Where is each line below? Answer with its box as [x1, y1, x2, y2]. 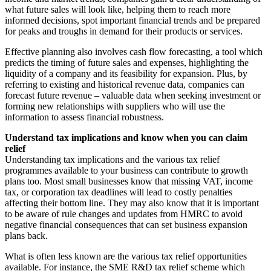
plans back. [5, 230, 48, 241]
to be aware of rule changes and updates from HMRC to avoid [5, 208, 243, 219]
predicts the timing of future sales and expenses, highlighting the [5, 57, 249, 68]
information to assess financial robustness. [5, 111, 164, 122]
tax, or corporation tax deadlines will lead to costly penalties [5, 186, 232, 197]
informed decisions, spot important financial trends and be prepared [5, 15, 260, 25]
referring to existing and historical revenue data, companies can [5, 79, 244, 90]
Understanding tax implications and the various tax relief [5, 154, 220, 165]
